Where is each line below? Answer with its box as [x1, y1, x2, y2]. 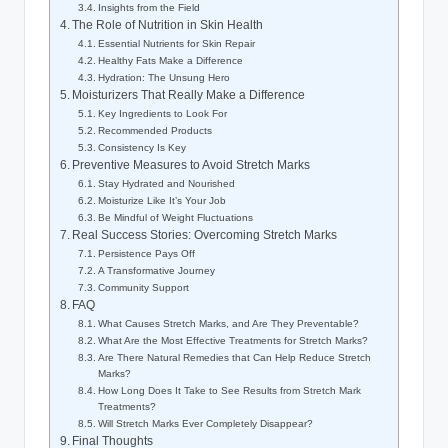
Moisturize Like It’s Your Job [98, 195, 227, 207]
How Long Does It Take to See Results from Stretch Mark [98, 385, 362, 397]
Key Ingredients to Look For [98, 108, 228, 120]
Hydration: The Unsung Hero [98, 72, 231, 84]
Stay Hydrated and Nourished [98, 178, 236, 190]
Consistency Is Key [98, 142, 187, 154]
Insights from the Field [98, 2, 201, 14]
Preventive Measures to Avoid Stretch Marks [72, 159, 311, 172]
